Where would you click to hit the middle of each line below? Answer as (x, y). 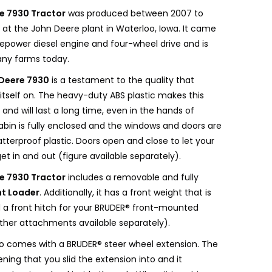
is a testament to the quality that (122, 80)
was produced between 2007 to (135, 13)
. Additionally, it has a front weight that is (126, 192)
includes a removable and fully (132, 177)
